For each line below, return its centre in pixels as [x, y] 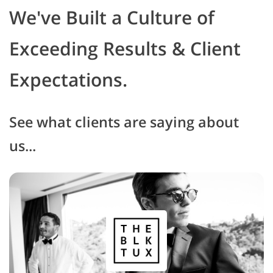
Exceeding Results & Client [125, 49]
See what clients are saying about [124, 122]
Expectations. [68, 80]
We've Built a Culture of [112, 18]
